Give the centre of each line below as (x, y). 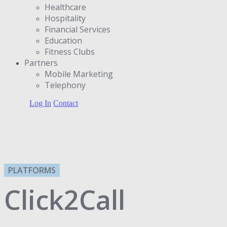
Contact (66, 103)
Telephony (65, 85)
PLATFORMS (32, 170)
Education (63, 40)
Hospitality (65, 18)
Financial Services (78, 29)
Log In (40, 103)
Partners (41, 63)
